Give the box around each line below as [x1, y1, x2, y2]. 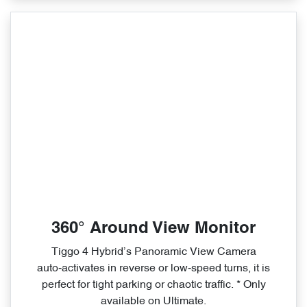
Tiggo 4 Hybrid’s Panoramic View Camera [51, 246, 256, 258]
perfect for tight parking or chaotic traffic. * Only [41, 279, 266, 291]
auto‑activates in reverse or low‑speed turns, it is [37, 262, 270, 274]
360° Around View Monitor [51, 221, 256, 236]
